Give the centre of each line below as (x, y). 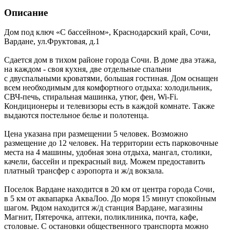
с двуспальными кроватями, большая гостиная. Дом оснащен (111, 79)
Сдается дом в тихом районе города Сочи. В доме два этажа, (110, 60)
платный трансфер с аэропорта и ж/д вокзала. (84, 171)
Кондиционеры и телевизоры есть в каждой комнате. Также (109, 106)
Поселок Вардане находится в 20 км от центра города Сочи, (109, 189)
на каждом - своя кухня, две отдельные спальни (88, 69)
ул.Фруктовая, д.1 (69, 42)
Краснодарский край (149, 32)
